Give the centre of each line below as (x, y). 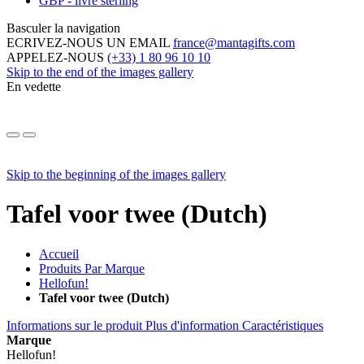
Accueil (59, 253)
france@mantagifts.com (234, 42)
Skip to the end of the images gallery (100, 71)
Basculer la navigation (63, 28)
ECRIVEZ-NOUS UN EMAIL (90, 42)
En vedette (34, 86)
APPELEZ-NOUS (57, 57)
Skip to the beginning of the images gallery (116, 174)
